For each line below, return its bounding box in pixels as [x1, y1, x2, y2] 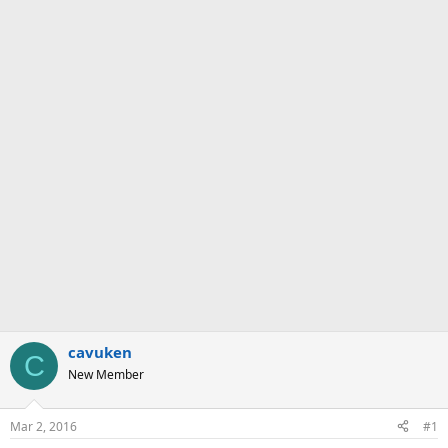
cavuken [68, 342, 132, 362]
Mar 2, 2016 [10, 417, 77, 435]
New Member [68, 366, 144, 383]
